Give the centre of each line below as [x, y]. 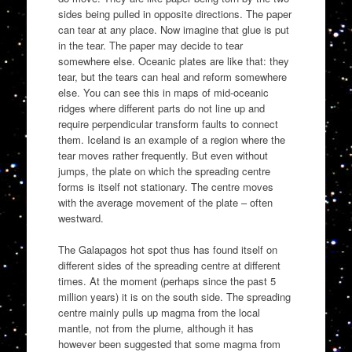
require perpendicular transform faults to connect [168, 124]
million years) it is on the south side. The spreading [174, 296]
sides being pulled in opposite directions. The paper [174, 14]
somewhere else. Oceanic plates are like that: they [173, 61]
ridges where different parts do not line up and [161, 108]
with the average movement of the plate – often [165, 203]
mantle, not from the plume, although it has [156, 328]
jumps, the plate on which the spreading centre [164, 171]
